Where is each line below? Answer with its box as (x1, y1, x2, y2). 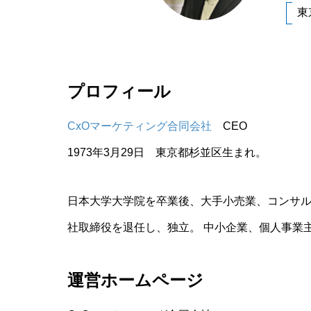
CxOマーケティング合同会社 (67, 120, 212, 132)
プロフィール (67, 82, 171, 101)
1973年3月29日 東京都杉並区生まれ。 (67, 146, 267, 158)
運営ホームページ (67, 271, 203, 289)
